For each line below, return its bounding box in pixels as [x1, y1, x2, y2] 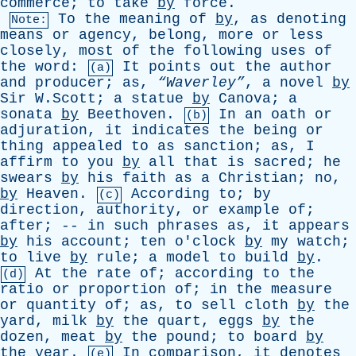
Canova [219, 91, 271, 106]
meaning [119, 11, 180, 27]
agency [79, 27, 131, 43]
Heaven [26, 186, 79, 202]
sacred [253, 154, 306, 170]
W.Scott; [26, 91, 114, 106]
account [61, 234, 122, 250]
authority [96, 202, 175, 218]
